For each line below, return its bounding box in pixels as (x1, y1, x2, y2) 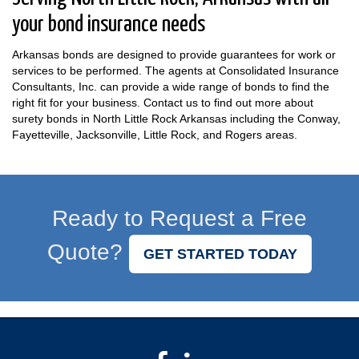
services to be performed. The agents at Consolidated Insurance (12, 63, 339, 77)
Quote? (47, 239, 129, 264)
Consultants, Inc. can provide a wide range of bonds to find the (12, 79, 329, 93)
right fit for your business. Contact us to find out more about (12, 95, 313, 109)
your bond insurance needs (12, 13, 205, 36)
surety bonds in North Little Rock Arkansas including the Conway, (12, 111, 341, 125)
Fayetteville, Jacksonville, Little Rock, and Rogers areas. (12, 127, 297, 141)
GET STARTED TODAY (143, 245, 297, 262)
